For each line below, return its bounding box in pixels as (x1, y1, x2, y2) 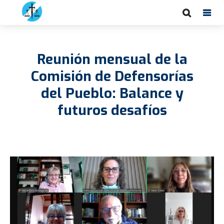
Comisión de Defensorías (30, 67, 193, 85)
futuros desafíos (57, 101, 167, 119)
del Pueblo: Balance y (40, 84, 183, 102)
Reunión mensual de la (36, 50, 187, 68)
